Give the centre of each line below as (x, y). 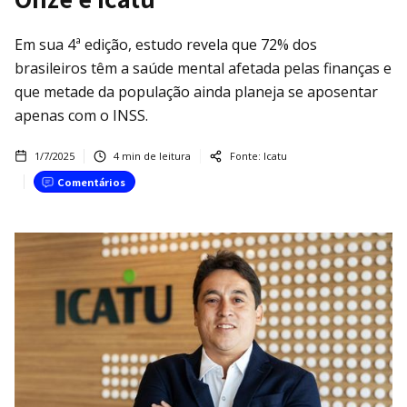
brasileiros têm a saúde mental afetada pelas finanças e (203, 68)
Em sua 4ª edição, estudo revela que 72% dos (166, 44)
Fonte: (245, 155)
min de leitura (155, 155)
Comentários (91, 181)
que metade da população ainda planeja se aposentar (196, 91)
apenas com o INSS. (81, 115)
